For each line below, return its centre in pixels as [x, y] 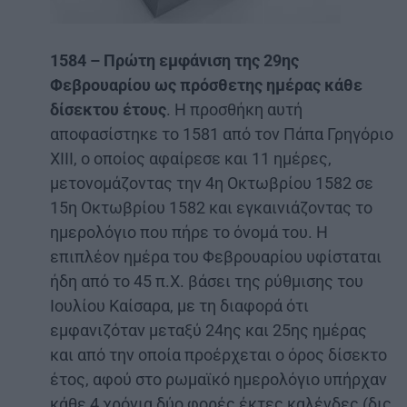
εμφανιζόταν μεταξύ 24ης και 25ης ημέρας [208, 330]
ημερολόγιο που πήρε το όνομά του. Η [189, 232]
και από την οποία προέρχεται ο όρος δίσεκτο [218, 354]
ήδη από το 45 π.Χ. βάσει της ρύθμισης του [207, 281]
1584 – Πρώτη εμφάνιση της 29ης [174, 60]
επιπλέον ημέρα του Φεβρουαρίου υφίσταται [216, 256]
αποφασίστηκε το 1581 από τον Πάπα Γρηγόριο [222, 134]
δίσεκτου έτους [108, 109]
